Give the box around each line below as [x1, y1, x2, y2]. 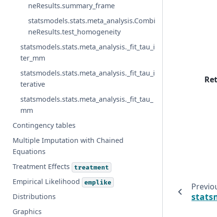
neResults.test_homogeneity [28, 27, 121, 37]
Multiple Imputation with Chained [13, 136, 124, 145]
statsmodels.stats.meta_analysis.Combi [28, 16, 156, 26]
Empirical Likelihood [13, 177, 82, 186]
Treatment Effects [13, 162, 72, 171]
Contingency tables [13, 121, 76, 130]
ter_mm [20, 53, 46, 63]
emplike [84, 178, 112, 186]
